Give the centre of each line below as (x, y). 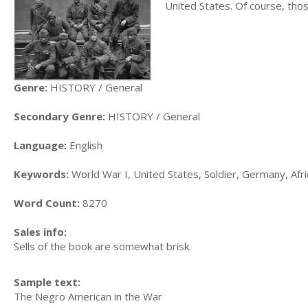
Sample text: (47, 282)
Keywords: (41, 174)
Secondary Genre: (59, 116)
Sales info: (40, 231)
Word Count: (47, 202)
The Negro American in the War (88, 296)
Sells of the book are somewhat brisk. (102, 246)
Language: (40, 145)
